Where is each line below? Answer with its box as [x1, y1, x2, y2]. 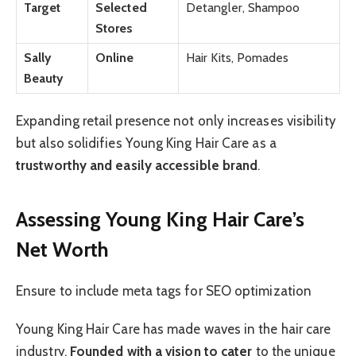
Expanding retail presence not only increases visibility [16, 113, 336, 130]
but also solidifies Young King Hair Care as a [16, 135, 277, 152]
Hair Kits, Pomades [186, 50, 289, 66]
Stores [95, 21, 133, 37]
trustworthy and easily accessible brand [16, 157, 258, 174]
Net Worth [16, 236, 109, 261]
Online [95, 50, 134, 66]
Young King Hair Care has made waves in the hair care [16, 321, 331, 338]
